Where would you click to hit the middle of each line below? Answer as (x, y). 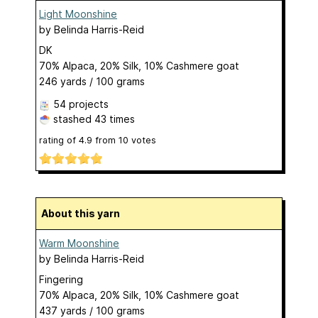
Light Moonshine (78, 14)
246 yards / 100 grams (92, 82)
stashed (72, 119)
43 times (115, 119)
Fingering (61, 280)
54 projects (81, 104)
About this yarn (84, 214)
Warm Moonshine (79, 243)
